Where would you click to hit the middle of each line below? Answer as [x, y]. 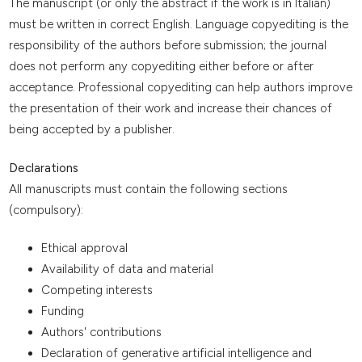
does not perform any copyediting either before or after [161, 67]
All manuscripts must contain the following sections [148, 189]
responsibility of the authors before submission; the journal [167, 46]
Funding [62, 311]
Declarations [43, 168]
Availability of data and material [127, 269]
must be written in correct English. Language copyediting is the [178, 25]
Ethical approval [84, 248]
